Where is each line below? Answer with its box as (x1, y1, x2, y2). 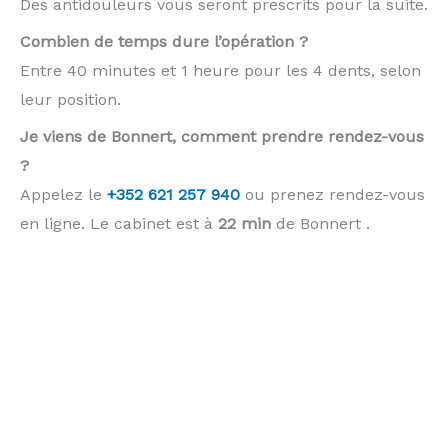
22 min (218, 213, 271, 233)
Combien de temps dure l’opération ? (20, 31, 308, 51)
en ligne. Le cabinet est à (20, 213, 218, 233)
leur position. (20, 89, 121, 109)
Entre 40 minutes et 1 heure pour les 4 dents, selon (20, 60, 421, 80)
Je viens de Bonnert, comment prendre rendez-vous (20, 126, 424, 146)
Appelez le (20, 184, 107, 204)
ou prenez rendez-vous (240, 184, 425, 204)
